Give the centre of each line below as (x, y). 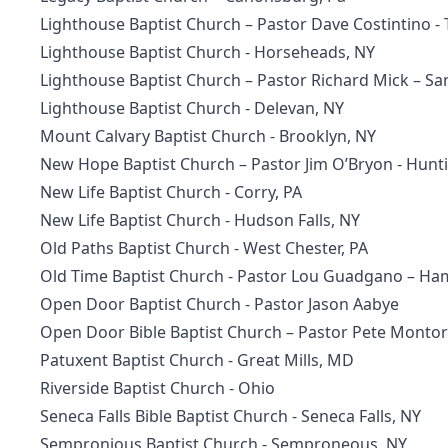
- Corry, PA (263, 192)
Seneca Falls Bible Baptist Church (164, 416)
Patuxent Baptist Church (132, 360)
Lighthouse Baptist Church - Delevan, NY (192, 108)
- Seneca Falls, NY (354, 416)
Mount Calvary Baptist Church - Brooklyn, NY (208, 136)
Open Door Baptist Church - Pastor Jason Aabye (219, 304)
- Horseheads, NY (308, 52)
